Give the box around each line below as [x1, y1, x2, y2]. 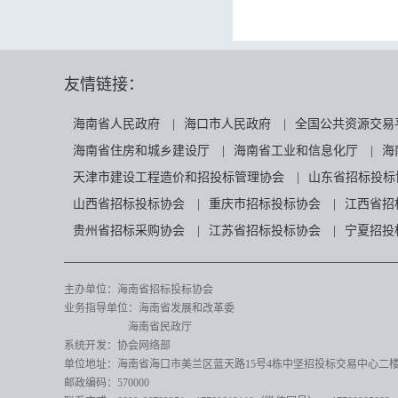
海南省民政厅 [64, 321, 192, 333]
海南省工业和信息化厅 [234, 144, 358, 157]
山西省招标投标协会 [73, 197, 185, 211]
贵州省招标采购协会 [73, 224, 185, 237]
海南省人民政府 [73, 117, 160, 131]
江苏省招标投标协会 [209, 224, 321, 237]
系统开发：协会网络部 [64, 339, 171, 352]
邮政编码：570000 [64, 377, 149, 389]
